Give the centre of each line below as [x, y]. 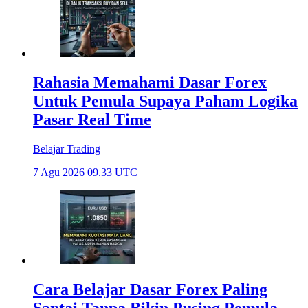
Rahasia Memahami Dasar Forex [150, 83]
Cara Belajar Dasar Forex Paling [150, 290]
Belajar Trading [67, 149]
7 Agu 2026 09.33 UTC [85, 173]
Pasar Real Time [92, 120]
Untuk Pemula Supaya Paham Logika [165, 101]
